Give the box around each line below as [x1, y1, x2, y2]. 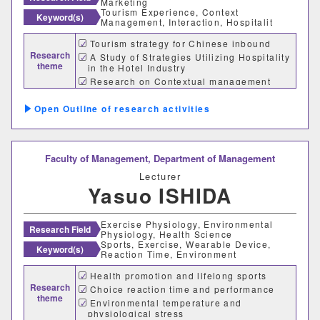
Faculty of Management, [45, 151, 154, 166]
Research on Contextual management [89, 75, 271, 88]
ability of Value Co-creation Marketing [87, 86, 271, 99]
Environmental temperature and [89, 296, 242, 309]
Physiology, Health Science [101, 228, 233, 241]
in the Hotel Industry [87, 61, 186, 74]
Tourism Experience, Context [101, 6, 239, 19]
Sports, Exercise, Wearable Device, [101, 238, 271, 251]
